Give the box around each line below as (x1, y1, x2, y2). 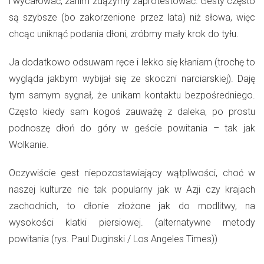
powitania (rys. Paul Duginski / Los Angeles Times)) (9, 233, 217, 245)
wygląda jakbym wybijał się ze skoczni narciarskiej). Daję (9, 72, 255, 84)
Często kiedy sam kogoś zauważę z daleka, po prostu (9, 105, 255, 117)
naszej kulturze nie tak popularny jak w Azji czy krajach (9, 183, 255, 195)
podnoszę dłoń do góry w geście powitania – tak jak (9, 122, 255, 134)
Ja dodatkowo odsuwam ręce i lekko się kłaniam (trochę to (9, 56, 255, 68)
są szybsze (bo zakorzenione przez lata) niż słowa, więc (9, 11, 255, 23)
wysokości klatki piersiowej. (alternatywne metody (9, 216, 255, 228)
